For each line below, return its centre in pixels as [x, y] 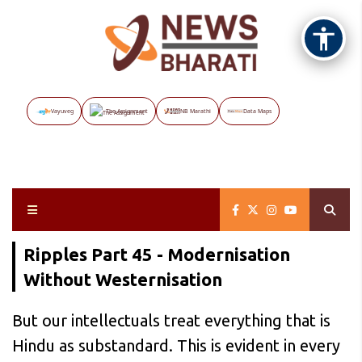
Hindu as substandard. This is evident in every [176, 345]
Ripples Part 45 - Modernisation [157, 254]
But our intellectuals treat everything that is [171, 320]
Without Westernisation [123, 279]
